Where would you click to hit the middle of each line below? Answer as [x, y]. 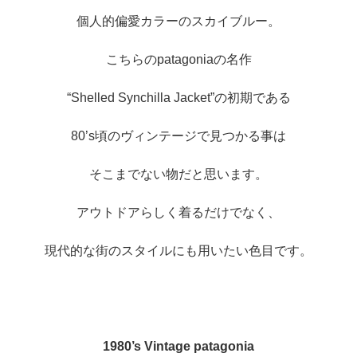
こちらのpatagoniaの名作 [178, 60]
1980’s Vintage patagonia [178, 347]
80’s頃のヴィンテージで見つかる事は [178, 136]
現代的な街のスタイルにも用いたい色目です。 [178, 251]
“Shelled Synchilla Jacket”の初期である [178, 98]
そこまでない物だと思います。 [178, 175]
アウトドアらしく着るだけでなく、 [178, 213]
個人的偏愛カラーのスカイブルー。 [178, 22]
